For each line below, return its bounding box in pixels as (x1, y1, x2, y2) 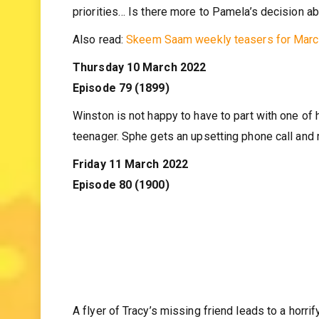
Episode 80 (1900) (73, 206, 169, 220)
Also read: (73, 61, 127, 75)
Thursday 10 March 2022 (73, 88, 206, 103)
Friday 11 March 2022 (73, 185, 188, 199)
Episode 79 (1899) (73, 109, 169, 123)
